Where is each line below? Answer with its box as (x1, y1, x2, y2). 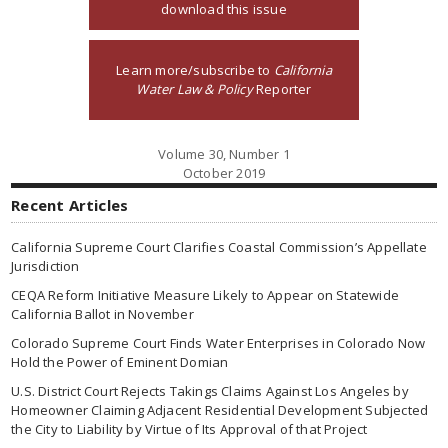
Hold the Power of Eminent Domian (11, 353, 229, 371)
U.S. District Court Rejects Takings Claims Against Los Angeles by (11, 382, 409, 400)
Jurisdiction (11, 257, 80, 275)
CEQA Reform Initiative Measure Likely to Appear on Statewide (11, 286, 399, 304)
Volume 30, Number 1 (158, 145, 290, 163)
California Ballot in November (11, 305, 194, 323)
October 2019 (182, 164, 266, 182)
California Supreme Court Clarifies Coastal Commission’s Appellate (11, 238, 427, 256)
